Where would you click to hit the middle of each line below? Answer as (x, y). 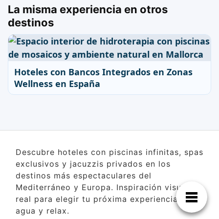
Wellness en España (57, 84)
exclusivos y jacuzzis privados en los (93, 164)
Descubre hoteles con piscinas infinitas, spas (109, 152)
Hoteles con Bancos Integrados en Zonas (103, 72)
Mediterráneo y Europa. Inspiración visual (102, 187)
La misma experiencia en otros (88, 9)
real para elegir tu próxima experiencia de (103, 199)
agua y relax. (43, 211)
